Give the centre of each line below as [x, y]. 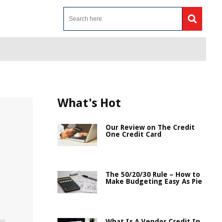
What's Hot [89, 103]
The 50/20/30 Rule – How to [153, 174]
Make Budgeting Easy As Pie [154, 181]
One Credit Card [134, 134]
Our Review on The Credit [150, 127]
